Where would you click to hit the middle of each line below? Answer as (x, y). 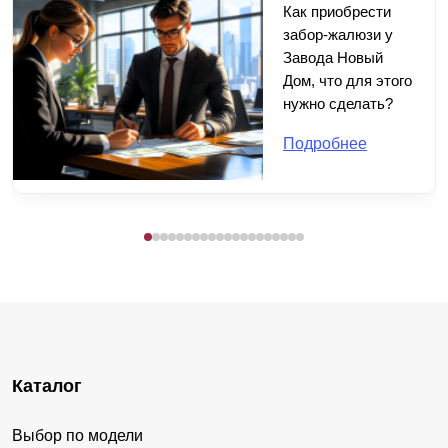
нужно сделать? (338, 103)
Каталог (47, 385)
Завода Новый (333, 57)
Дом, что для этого (347, 80)
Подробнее (325, 143)
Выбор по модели (77, 435)
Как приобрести (337, 11)
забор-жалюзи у (338, 34)
